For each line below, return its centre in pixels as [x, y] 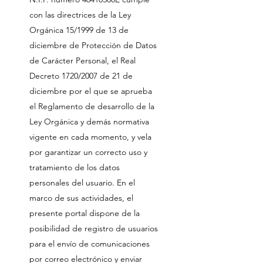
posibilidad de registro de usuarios [94, 228]
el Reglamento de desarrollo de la [92, 106]
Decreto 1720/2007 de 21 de [81, 76]
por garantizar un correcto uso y [88, 152]
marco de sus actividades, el [81, 198]
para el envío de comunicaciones [90, 244]
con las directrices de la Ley [80, 15]
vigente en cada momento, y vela [90, 137]
